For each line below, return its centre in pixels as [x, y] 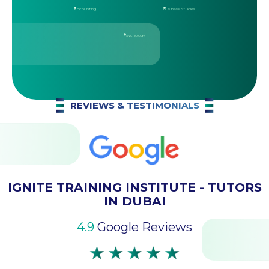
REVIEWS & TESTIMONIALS [134, 105]
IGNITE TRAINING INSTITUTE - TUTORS [134, 187]
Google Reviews [145, 227]
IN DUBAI [134, 201]
